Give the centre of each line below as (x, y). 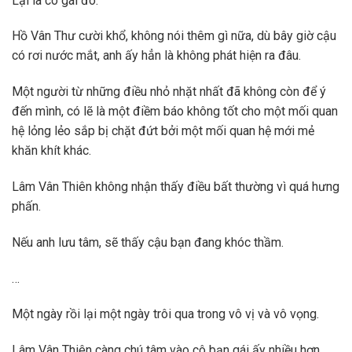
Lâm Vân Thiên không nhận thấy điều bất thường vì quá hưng (176, 186)
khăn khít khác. (51, 151)
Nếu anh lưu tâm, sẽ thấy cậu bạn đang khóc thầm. (148, 242)
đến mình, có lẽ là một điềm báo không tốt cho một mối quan (175, 112)
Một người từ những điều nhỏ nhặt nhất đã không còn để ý (169, 92)
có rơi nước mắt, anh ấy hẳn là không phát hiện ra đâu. (156, 56)
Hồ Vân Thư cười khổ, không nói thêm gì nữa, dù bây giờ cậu (174, 36)
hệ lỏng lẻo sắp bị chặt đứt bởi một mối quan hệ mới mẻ (163, 131)
